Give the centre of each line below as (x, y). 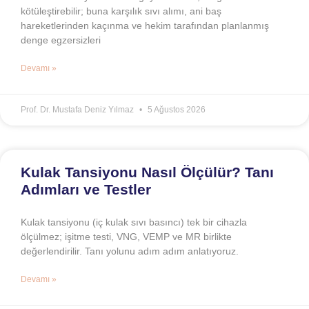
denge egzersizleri (61, 40)
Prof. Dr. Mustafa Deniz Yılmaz (78, 110)
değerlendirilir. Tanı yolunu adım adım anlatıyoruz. (130, 251)
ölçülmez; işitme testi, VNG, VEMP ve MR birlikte (126, 237)
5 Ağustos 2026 (176, 110)
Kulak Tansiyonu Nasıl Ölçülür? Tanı (147, 172)
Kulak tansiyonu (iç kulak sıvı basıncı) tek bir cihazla (134, 222)
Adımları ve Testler (86, 190)
